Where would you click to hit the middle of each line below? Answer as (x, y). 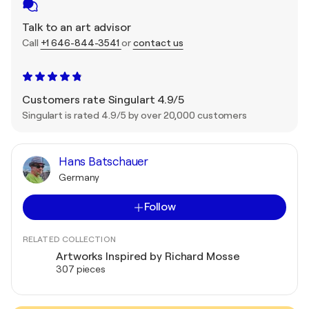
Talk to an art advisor (77, 28)
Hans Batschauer (103, 162)
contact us (158, 43)
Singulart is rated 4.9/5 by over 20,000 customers (135, 115)
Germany (79, 177)
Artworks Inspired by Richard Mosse (148, 257)
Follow (160, 207)
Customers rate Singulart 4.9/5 (103, 100)
